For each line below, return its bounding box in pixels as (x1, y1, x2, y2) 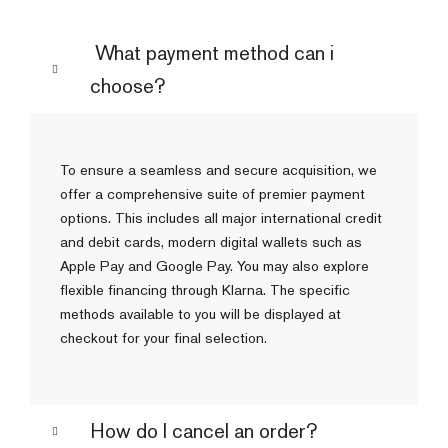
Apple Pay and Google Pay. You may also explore (60, 255, 369, 275)
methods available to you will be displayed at (60, 303, 341, 323)
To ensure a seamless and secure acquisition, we (60, 159, 377, 179)
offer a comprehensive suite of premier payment (60, 183, 365, 203)
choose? (90, 72, 165, 99)
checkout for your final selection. (60, 327, 267, 347)
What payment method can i (90, 39, 334, 66)
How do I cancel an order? (90, 418, 317, 445)
